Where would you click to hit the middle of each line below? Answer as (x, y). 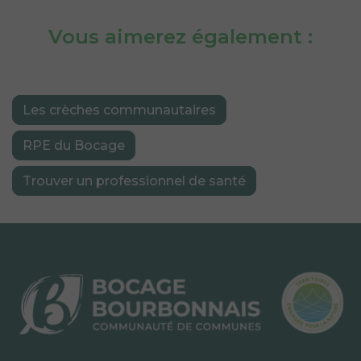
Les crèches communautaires (119, 110)
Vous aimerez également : (180, 36)
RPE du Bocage (74, 145)
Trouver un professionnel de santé (134, 180)
